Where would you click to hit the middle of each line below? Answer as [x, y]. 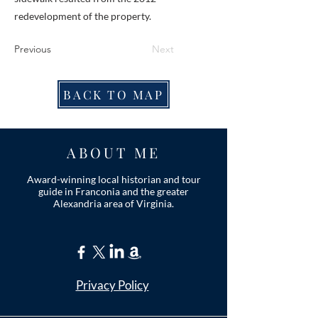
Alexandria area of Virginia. [114, 203]
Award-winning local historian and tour [114, 179]
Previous [33, 49]
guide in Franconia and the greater [114, 191]
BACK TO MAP [114, 94]
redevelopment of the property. [83, 16]
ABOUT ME [114, 152]
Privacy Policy [112, 285]
